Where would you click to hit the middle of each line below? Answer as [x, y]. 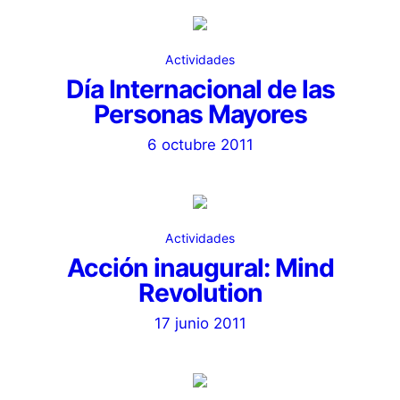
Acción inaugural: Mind [200, 268]
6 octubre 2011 [200, 145]
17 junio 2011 [200, 323]
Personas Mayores [200, 114]
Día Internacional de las [200, 89]
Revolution [200, 293]
